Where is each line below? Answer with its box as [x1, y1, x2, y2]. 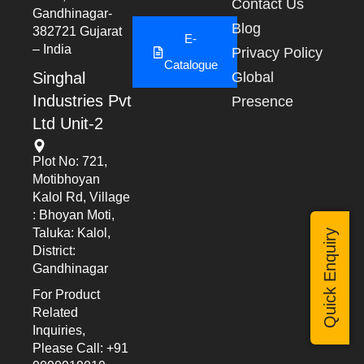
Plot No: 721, [32, 154, 107, 168]
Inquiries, [32, 323, 85, 337]
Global [232, 69, 275, 85]
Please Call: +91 [32, 341, 128, 355]
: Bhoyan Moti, [32, 208, 115, 222]
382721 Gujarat [32, 24, 122, 38]
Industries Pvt [32, 92, 132, 110]
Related [32, 305, 78, 319]
